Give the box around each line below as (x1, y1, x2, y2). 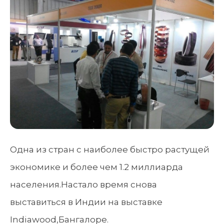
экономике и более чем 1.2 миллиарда (10, 162, 183, 172)
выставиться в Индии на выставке (10, 197, 162, 207)
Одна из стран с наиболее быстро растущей (10, 144, 209, 154)
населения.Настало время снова (10, 179, 157, 189)
